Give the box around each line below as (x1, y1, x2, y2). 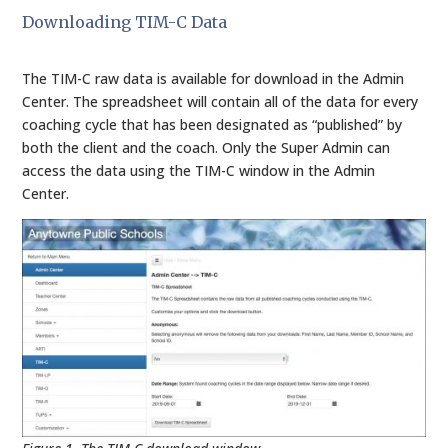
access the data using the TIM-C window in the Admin (22, 161, 376, 180)
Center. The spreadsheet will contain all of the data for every (22, 92, 419, 111)
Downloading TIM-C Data (22, 12, 228, 32)
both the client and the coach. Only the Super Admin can (22, 138, 391, 157)
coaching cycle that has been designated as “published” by (22, 115, 403, 134)
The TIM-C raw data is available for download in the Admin (22, 69, 405, 88)
